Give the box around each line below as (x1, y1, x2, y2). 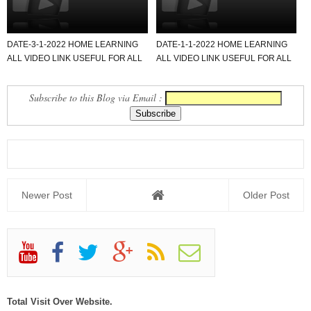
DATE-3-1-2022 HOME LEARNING (7, 39, 138, 49)
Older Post (243, 189, 289, 201)
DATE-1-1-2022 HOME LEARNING (155, 39, 287, 49)
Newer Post (22, 189, 72, 201)
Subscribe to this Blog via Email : (29, 90, 165, 104)
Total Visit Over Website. (7, 296, 112, 307)
